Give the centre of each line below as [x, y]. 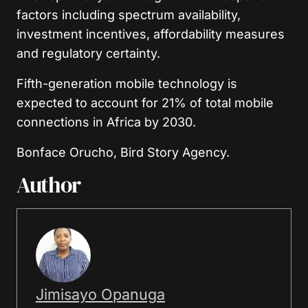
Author [48, 185]
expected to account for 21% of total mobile [145, 102]
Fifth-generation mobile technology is [127, 83]
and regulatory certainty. [88, 53]
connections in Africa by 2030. [106, 122]
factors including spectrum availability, [129, 14]
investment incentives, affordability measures [151, 34]
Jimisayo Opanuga [100, 294]
